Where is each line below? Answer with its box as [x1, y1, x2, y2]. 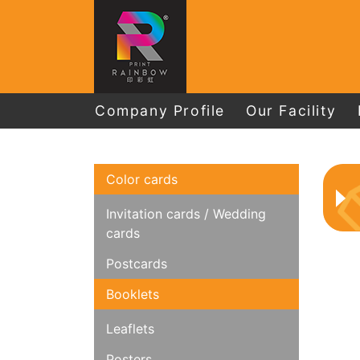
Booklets [106, 286, 159, 302]
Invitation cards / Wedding [106, 206, 266, 222]
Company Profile [95, 102, 225, 119]
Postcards [106, 256, 167, 272]
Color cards [106, 171, 178, 187]
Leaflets [106, 321, 154, 337]
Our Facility [246, 102, 337, 119]
